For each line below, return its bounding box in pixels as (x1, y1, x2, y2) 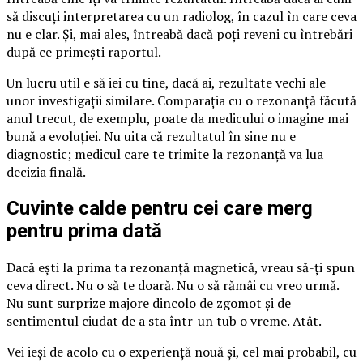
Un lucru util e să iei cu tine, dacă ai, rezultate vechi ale (6, 73, 326, 92)
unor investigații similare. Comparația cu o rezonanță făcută (6, 91, 357, 109)
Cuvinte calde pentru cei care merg (6, 196, 313, 220)
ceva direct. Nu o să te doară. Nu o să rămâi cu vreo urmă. (6, 275, 339, 294)
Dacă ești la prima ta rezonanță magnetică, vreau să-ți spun (6, 258, 355, 276)
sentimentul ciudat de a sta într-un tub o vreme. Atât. (6, 311, 322, 330)
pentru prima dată (6, 219, 162, 242)
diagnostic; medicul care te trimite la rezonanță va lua (6, 144, 323, 163)
